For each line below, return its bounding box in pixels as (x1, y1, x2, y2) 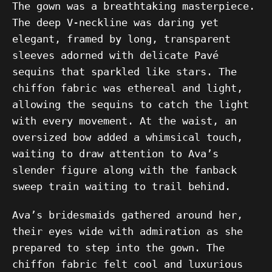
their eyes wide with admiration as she (12, 225, 243, 237)
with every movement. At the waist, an (12, 115, 237, 127)
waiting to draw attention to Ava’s (12, 148, 219, 160)
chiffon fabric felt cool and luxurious (12, 258, 243, 270)
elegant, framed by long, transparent (12, 33, 231, 45)
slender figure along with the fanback (12, 164, 237, 176)
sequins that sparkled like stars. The (12, 66, 237, 78)
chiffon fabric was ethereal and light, (12, 82, 243, 94)
